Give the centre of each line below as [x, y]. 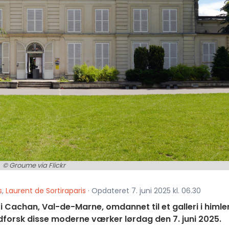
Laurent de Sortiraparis [46, 191]
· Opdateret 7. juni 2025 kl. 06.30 [143, 191]
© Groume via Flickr [34, 165]
